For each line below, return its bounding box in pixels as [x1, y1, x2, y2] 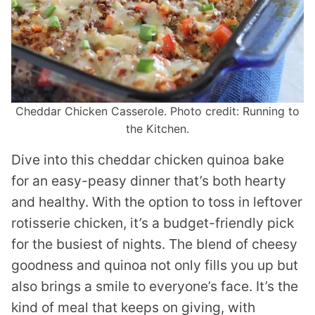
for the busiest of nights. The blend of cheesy [11, 236, 297, 253]
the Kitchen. [126, 122, 189, 136]
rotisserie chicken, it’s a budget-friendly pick [11, 214, 294, 232]
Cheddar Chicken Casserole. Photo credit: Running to [15, 104, 300, 119]
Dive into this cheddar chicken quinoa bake [11, 151, 284, 169]
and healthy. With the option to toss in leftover [11, 193, 302, 211]
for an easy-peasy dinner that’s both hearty [11, 172, 286, 190]
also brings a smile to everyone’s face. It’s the [11, 278, 298, 295]
